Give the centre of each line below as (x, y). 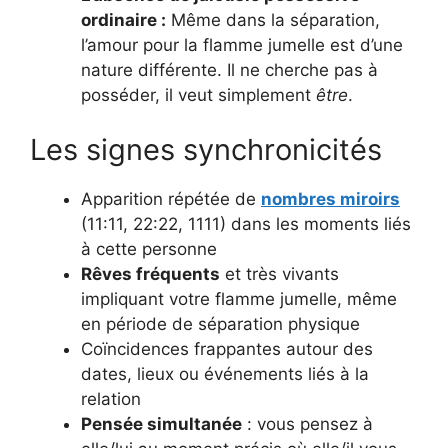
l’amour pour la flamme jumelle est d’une (242, 44)
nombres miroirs (330, 199)
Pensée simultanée (161, 424)
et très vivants (279, 274)
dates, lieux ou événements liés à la (225, 374)
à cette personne (149, 249)
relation (111, 399)
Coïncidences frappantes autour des (227, 349)
